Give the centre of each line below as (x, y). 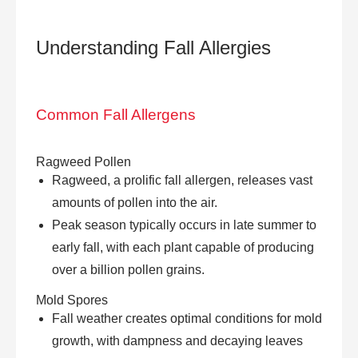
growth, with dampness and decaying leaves (177, 340)
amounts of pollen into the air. (135, 202)
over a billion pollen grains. (128, 269)
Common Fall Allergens (116, 114)
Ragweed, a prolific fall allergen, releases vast (182, 180)
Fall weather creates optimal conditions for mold (187, 318)
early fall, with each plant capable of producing (183, 247)
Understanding (100, 47)
